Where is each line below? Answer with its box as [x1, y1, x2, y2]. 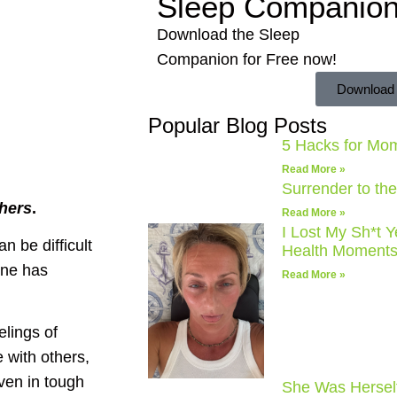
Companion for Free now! [157, 50, 337, 68]
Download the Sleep [157, 25, 300, 43]
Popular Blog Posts [148, 113, 327, 137]
